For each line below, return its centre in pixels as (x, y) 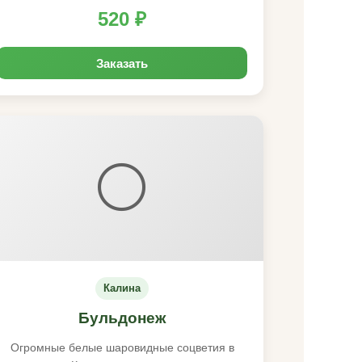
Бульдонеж (122, 318)
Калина (122, 288)
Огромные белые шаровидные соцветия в (122, 347)
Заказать (122, 63)
